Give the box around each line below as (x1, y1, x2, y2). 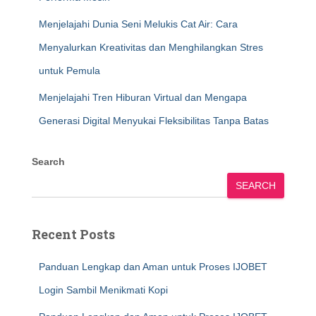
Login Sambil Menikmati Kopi (39, 284, 168, 296)
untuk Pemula (39, 65, 100, 76)
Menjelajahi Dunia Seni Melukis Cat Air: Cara (39, 18, 238, 30)
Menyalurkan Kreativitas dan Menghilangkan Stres (39, 42, 263, 53)
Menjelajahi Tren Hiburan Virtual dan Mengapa (39, 92, 247, 103)
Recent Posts (32, 226, 115, 243)
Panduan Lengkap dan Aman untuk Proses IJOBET (39, 261, 267, 272)
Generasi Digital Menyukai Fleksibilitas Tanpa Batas (39, 115, 269, 126)
